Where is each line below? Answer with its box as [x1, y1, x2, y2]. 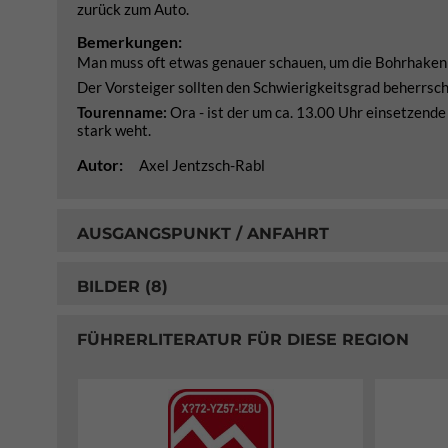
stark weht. [77, 121, 151, 139]
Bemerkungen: [77, 32, 182, 51]
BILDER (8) [77, 276, 168, 296]
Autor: [77, 155, 126, 174]
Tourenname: [77, 103, 167, 121]
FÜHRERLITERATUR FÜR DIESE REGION [77, 329, 409, 349]
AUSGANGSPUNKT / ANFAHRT [77, 223, 329, 243]
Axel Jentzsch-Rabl [139, 156, 265, 174]
